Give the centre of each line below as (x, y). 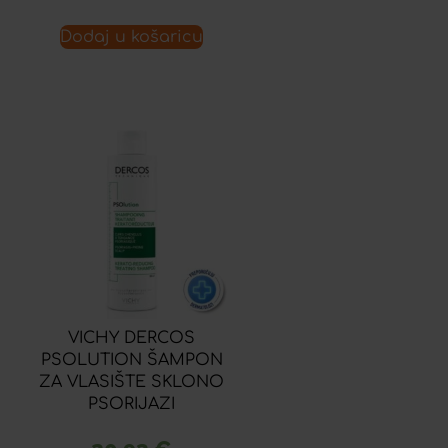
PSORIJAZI (132, 403)
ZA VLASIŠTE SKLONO (132, 381)
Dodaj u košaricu (132, 36)
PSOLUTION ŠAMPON (131, 359)
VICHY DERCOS (132, 337)
